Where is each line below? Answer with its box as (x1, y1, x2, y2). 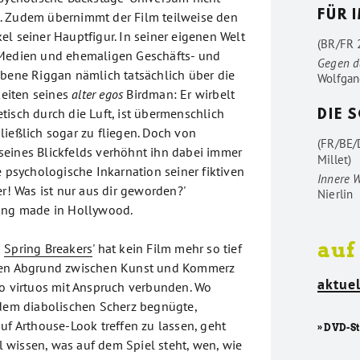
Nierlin (317, 186, 354, 202)
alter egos (72, 86, 124, 102)
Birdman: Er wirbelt (123, 86, 235, 102)
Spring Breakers (4, 240, 93, 256)
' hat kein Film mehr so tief (92, 240, 242, 256)
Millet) (317, 152, 352, 167)
